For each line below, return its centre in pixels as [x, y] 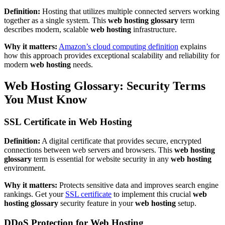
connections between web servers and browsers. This [89, 150]
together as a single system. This [56, 20]
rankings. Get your [35, 194]
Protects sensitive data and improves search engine [138, 185]
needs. [82, 64]
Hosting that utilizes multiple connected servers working [130, 11]
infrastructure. [154, 29]
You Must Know [45, 99]
